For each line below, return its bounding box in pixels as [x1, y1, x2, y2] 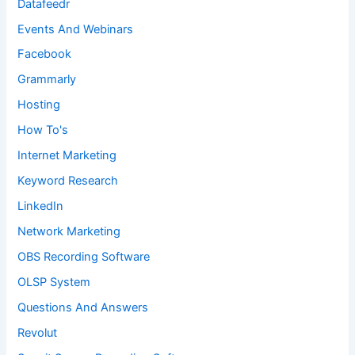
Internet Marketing [17, 148, 117, 163]
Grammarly [17, 72, 77, 87]
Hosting [17, 97, 61, 113]
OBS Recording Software [17, 249, 151, 264]
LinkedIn [17, 199, 64, 214]
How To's [17, 123, 69, 138]
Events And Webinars [17, 21, 134, 36]
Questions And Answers [17, 300, 149, 315]
